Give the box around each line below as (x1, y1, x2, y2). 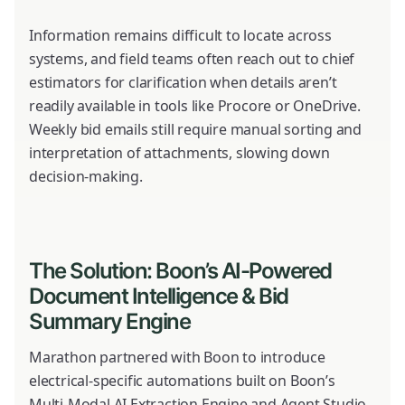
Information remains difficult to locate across (29, 24, 332, 45)
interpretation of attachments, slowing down (29, 142, 330, 163)
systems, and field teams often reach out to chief (29, 48, 355, 69)
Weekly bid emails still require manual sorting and (29, 118, 362, 139)
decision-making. (29, 165, 143, 186)
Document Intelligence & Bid (29, 282, 288, 309)
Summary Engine (29, 307, 190, 334)
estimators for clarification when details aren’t (29, 71, 337, 92)
